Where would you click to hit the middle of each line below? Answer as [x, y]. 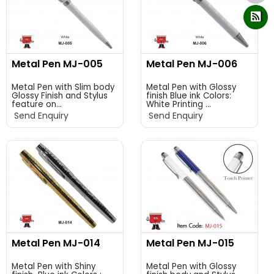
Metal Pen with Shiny [54, 266]
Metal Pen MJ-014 [56, 243]
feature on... [37, 104]
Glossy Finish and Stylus [60, 96]
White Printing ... [179, 104]
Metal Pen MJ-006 [192, 64]
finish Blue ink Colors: [189, 96]
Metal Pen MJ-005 [57, 64]
